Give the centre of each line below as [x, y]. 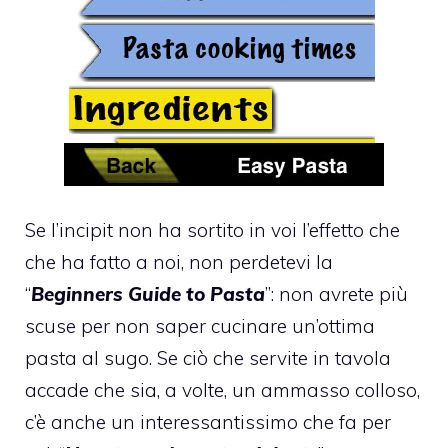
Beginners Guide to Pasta [148, 294]
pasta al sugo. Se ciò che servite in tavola [208, 358]
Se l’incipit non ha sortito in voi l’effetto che [212, 230]
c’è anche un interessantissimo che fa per [208, 422]
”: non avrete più [336, 294]
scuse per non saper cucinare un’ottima [200, 326]
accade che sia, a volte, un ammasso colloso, [222, 390]
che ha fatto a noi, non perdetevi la [179, 262]
